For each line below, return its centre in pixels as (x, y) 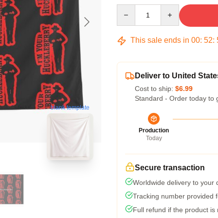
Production (154, 130)
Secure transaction (170, 168)
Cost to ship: (155, 89)
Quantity (129, 9)
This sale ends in (160, 40)
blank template (70, 108)
